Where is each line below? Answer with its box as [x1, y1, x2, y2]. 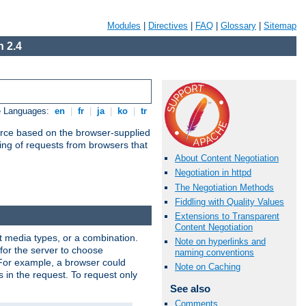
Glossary [221, 20, 256, 31]
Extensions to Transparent [175, 210, 279, 221]
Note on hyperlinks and [175, 236, 266, 247]
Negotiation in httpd [175, 167, 251, 178]
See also [169, 283, 210, 295]
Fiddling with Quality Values [175, 196, 284, 207]
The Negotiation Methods [175, 182, 274, 193]
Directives [148, 20, 188, 31]
